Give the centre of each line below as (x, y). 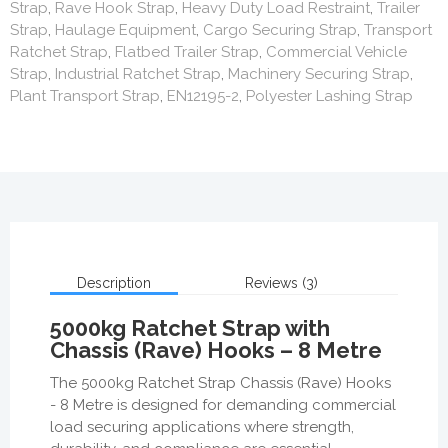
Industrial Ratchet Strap (138, 73)
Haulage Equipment (125, 29)
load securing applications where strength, (202, 426)
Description (114, 282)
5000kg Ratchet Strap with (190, 327)
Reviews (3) (281, 282)
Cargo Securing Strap (280, 29)
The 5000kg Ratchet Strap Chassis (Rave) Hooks (220, 382)
